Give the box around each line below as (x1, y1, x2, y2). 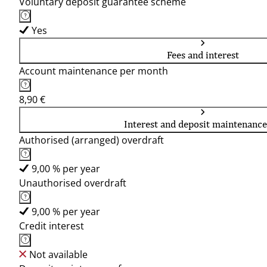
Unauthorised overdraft (19, 176, 126, 190)
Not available (29, 248, 88, 261)
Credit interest (19, 219, 84, 232)
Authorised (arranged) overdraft (19, 133, 164, 147)
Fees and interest (166, 49, 239, 61)
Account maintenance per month (19, 64, 168, 77)
